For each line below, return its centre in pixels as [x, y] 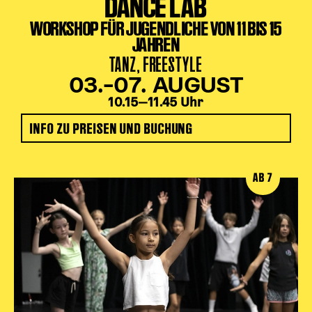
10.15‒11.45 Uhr [156, 103]
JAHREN [156, 44]
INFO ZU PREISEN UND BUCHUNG [112, 128]
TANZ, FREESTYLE [156, 64]
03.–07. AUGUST [156, 86]
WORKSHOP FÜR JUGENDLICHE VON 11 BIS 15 [156, 28]
